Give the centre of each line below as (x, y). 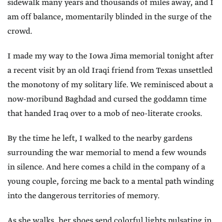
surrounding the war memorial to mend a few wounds (107, 153)
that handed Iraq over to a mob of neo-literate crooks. (105, 114)
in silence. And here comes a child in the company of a (106, 167)
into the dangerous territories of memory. (83, 196)
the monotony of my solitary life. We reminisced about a (110, 85)
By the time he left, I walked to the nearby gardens (100, 139)
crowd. (20, 32)
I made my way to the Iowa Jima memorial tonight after (111, 56)
